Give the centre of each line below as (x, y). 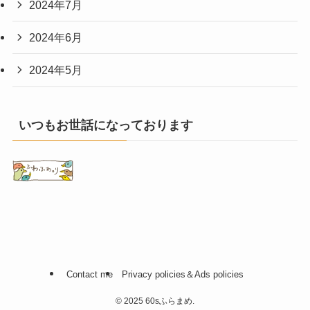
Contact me (89, 274)
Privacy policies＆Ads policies (183, 274)
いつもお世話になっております (106, 125)
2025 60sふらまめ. (158, 301)
